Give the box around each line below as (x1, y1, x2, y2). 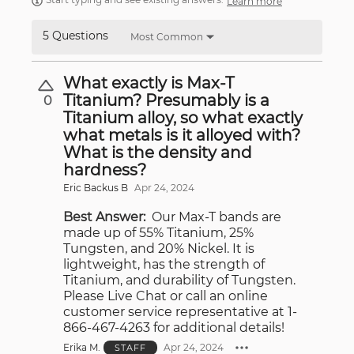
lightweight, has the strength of (63, 256, 265, 272)
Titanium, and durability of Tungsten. (63, 272, 296, 288)
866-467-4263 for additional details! (63, 319, 284, 335)
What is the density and (63, 142, 252, 162)
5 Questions (43, 28, 108, 43)
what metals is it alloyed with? (63, 125, 300, 145)
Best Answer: (63, 209, 145, 224)
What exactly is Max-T (63, 73, 235, 92)
